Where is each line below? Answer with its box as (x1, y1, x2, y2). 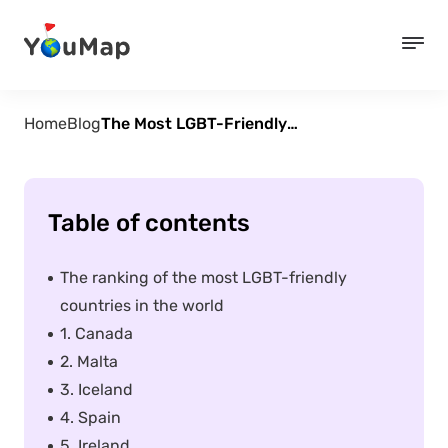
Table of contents (48, 209, 250, 237)
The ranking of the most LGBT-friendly (60, 268, 347, 287)
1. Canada (60, 324, 133, 343)
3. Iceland (60, 380, 133, 399)
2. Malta (60, 352, 118, 371)
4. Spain (60, 408, 121, 427)
